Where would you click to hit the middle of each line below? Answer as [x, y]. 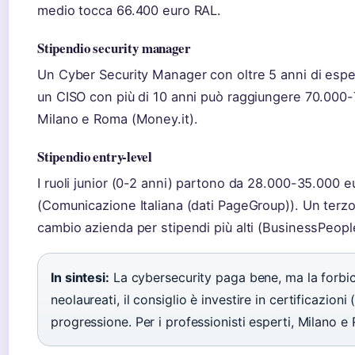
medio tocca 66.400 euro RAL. [130, 11]
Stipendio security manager [114, 48]
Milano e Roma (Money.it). [118, 119]
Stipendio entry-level [95, 157]
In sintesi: [80, 278]
